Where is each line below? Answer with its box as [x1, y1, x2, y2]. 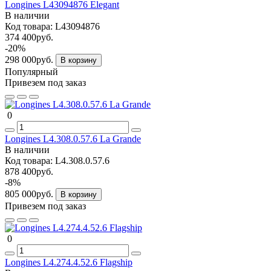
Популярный [5, 66, 58, 77]
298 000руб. [5, 54, 56, 65]
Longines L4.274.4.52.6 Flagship [5, 256, 132, 267]
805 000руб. [5, 188, 56, 199]
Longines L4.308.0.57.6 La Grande [5, 133, 141, 144]
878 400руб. [5, 166, 53, 177]
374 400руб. [5, 31, 53, 42]
